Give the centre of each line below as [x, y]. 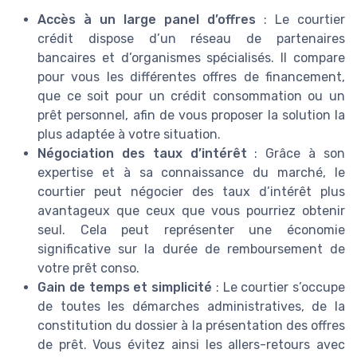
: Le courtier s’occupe [279, 287]
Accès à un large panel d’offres [147, 19]
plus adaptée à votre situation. [129, 134]
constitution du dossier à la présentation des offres [191, 325]
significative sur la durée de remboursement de [191, 249]
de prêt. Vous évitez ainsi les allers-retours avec [191, 344]
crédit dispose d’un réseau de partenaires [191, 38]
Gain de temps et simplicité [125, 287]
